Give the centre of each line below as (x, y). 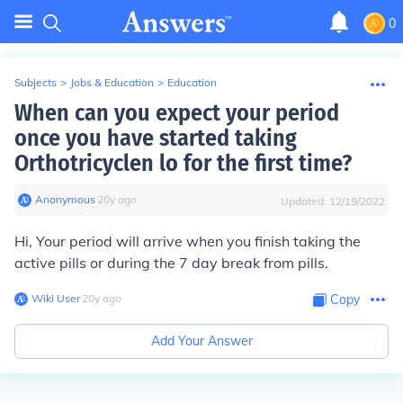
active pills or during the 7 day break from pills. (171, 263)
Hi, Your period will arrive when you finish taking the (188, 241)
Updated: (305, 201)
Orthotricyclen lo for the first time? (183, 163)
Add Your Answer (201, 341)
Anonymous (65, 199)
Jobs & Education (112, 82)
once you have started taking (156, 138)
